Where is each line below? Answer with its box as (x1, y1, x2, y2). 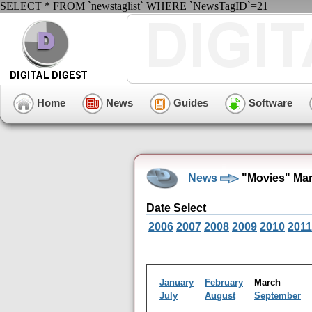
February (205, 277, 243, 288)
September (254, 290, 301, 301)
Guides (171, 96, 208, 109)
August (205, 290, 235, 301)
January (159, 277, 194, 288)
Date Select (146, 202, 206, 214)
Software (246, 96, 292, 109)
